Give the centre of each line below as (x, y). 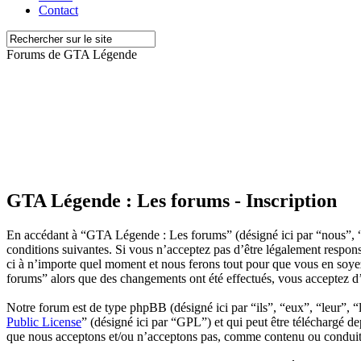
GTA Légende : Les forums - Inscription (172, 200)
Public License (44, 322)
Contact (58, 10)
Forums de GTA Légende (72, 54)
